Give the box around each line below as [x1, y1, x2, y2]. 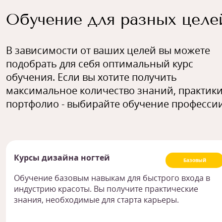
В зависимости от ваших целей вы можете [6, 44, 210, 57]
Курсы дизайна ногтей [14, 152, 110, 164]
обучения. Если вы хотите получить [6, 70, 177, 84]
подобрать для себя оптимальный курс [6, 57, 193, 71]
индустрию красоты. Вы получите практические [14, 183, 198, 195]
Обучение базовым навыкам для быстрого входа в [14, 172, 210, 184]
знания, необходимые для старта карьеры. [14, 194, 179, 206]
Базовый [183, 157, 206, 164]
